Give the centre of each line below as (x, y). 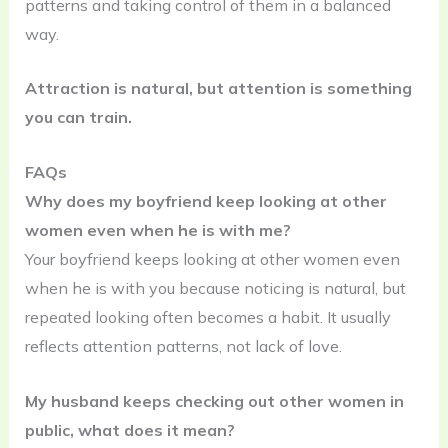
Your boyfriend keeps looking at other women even (212, 258)
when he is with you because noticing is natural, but (215, 287)
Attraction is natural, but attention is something (218, 88)
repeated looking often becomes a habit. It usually (207, 316)
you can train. (78, 117)
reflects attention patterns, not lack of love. (183, 345)
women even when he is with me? (157, 229)
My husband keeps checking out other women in (214, 400)
